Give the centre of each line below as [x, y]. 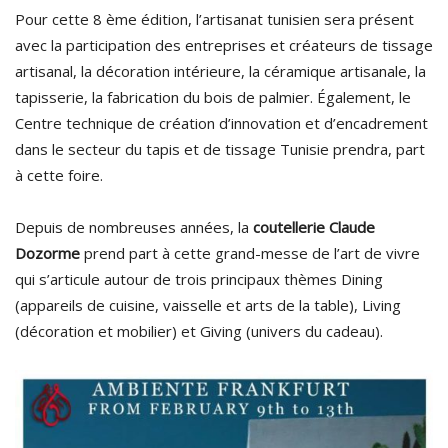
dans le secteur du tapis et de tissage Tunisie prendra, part [220, 149]
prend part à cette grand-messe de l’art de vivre [250, 253]
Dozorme [47, 253]
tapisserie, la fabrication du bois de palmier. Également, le [213, 97]
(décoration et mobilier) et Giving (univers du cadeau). [199, 331]
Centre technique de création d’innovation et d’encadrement [221, 123]
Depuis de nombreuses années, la [134, 227]
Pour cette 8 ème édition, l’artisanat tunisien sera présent [214, 19]
